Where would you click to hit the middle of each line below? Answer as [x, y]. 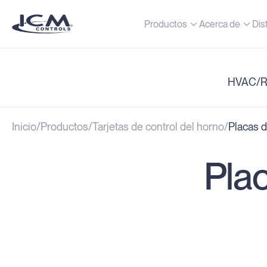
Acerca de [220, 24]
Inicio [24, 127]
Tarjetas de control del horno [158, 127]
